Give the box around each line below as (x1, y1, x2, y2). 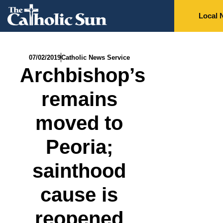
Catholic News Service (61, 54, 130, 62)
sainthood (32, 160, 126, 182)
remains (41, 88, 117, 111)
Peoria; (45, 136, 113, 158)
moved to (35, 112, 123, 134)
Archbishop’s (20, 64, 145, 87)
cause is (40, 184, 118, 206)
